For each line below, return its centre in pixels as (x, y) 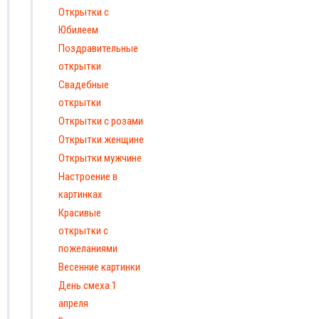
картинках (80, 194)
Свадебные (84, 84)
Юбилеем (78, 30)
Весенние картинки (99, 267)
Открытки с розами (101, 121)
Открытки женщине (101, 139)
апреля (73, 303)
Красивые (80, 213)
